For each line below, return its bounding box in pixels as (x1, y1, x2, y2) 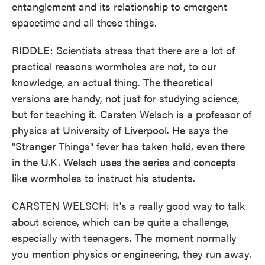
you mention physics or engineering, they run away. (12, 246, 251, 261)
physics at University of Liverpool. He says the (12, 122, 228, 137)
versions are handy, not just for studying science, (12, 91, 240, 105)
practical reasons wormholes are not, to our (12, 59, 216, 73)
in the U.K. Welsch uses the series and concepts (12, 154, 236, 169)
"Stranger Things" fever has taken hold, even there (12, 138, 245, 153)
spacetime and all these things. (12, 15, 157, 30)
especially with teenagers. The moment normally (12, 230, 237, 245)
